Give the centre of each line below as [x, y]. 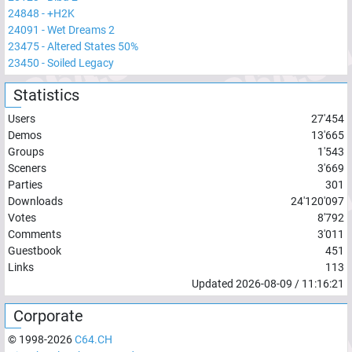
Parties [25, 185]
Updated [214, 284]
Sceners [27, 168]
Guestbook [35, 251]
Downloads [35, 201]
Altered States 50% [93, 46]
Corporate [48, 316]
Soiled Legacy [81, 63]
